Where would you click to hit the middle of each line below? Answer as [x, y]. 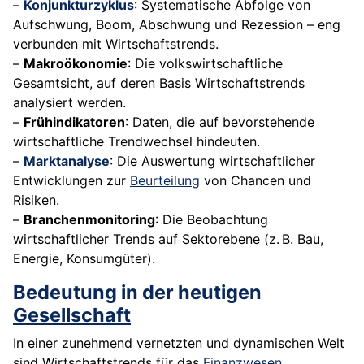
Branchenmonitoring [89, 220]
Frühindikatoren [74, 122]
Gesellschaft [72, 315]
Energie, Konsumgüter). [84, 259]
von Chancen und [256, 181]
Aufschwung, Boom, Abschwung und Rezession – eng [177, 25]
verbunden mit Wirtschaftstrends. [116, 44]
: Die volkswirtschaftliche [205, 64]
